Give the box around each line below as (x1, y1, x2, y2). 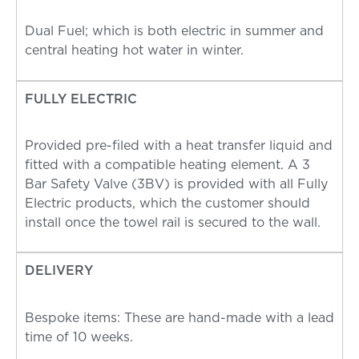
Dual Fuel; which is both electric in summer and (25, 25, 324, 38)
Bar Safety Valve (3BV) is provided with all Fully (25, 177, 328, 191)
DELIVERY (25, 264, 93, 278)
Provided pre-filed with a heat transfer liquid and (25, 139, 333, 152)
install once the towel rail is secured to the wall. (25, 216, 321, 229)
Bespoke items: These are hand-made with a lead (25, 311, 334, 325)
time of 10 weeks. (25, 330, 133, 344)
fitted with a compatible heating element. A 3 (25, 158, 310, 171)
